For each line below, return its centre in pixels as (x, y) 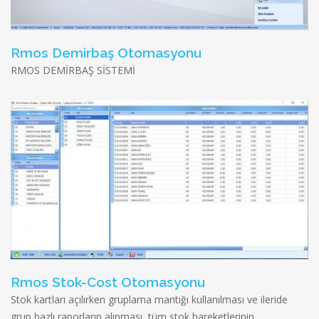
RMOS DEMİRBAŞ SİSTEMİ (73, 70)
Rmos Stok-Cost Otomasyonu (108, 282)
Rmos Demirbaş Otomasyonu (106, 52)
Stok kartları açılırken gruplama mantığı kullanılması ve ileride (149, 299)
